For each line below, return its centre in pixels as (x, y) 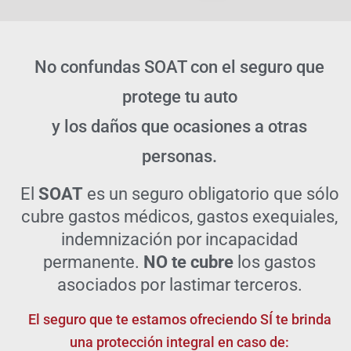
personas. (179, 156)
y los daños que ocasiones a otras (179, 126)
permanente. (93, 262)
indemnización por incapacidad (179, 240)
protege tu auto (179, 96)
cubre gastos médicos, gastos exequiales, (179, 217)
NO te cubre (188, 262)
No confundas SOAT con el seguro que (179, 67)
